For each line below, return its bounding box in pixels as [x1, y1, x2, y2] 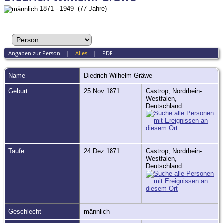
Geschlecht [8, 208, 41, 216]
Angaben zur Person [8, 49, 60, 57]
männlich [84, 208, 111, 216]
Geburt [8, 87, 28, 95]
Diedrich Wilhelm [84, 72, 132, 80]
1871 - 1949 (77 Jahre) [38, 5, 107, 12]
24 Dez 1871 [84, 147, 122, 155]
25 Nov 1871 [84, 87, 122, 95]
